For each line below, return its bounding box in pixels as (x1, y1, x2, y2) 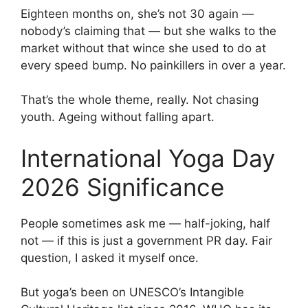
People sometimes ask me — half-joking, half (21, 216, 270, 230)
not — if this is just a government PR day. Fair (21, 233, 272, 247)
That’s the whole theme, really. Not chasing (21, 93, 258, 107)
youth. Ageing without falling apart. (21, 110, 214, 124)
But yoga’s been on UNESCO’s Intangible (21, 285, 244, 300)
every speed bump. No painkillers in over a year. (21, 58, 286, 72)
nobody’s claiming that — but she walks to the (21, 23, 276, 38)
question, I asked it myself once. (21, 250, 199, 265)
